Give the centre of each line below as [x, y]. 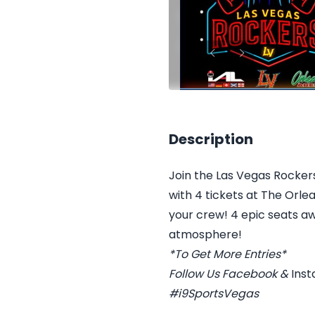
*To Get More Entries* [227, 254]
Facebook [250, 274]
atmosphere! [205, 234]
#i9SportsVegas [214, 294]
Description [211, 139]
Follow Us [195, 274]
